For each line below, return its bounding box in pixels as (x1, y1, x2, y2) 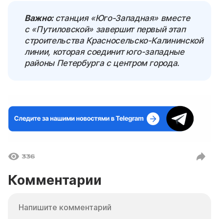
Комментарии (8, 172, 102, 189)
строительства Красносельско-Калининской (24, 35, 203, 45)
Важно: (24, 13, 55, 23)
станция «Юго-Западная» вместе (55, 13, 190, 23)
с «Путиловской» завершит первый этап (24, 24, 186, 34)
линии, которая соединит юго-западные (24, 46, 184, 57)
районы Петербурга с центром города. (24, 58, 180, 68)
